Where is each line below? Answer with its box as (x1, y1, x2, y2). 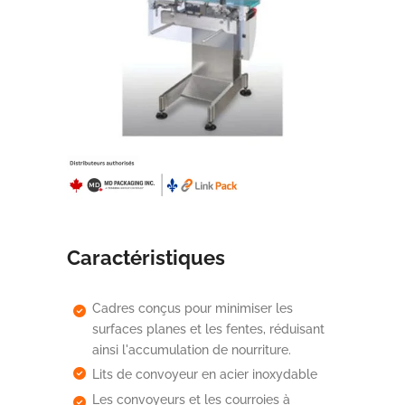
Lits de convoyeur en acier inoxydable (92, 366, 317, 381)
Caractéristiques (67, 245, 225, 269)
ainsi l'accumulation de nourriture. (92, 342, 291, 357)
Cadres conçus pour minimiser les (92, 300, 293, 316)
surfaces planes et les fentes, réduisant (92, 321, 325, 336)
